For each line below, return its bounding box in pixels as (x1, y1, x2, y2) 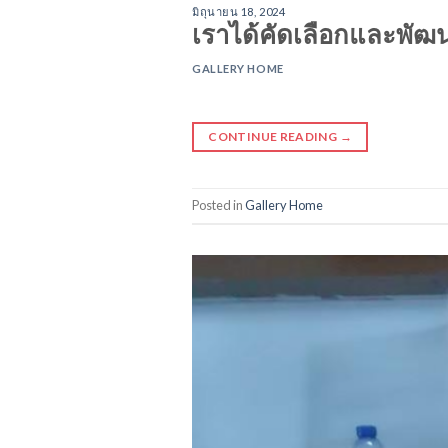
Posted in (192, 197, 245, 214)
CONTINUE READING (208, 128, 340, 144)
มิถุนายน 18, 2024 (192, 4, 286, 18)
